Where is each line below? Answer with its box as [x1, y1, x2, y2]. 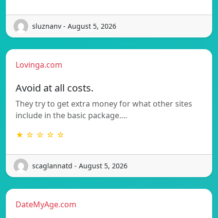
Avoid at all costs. [16, 81, 93, 94]
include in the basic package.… [16, 109, 127, 121]
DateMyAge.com [16, 199, 76, 210]
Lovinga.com [16, 59, 62, 70]
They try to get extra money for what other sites [16, 98, 192, 109]
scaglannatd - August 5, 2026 [32, 161, 127, 171]
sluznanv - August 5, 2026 [32, 21, 116, 31]
